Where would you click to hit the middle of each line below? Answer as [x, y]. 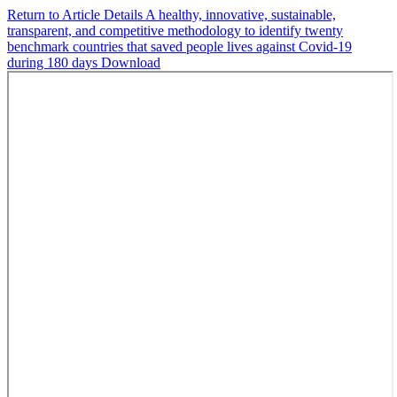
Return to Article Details [76, 15]
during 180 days [54, 62]
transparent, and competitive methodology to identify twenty [175, 31]
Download [131, 62]
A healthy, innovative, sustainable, [241, 15]
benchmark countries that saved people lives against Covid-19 [179, 47]
